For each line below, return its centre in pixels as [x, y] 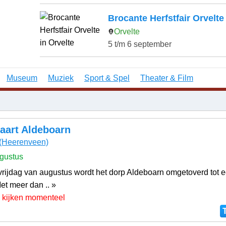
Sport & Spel [107, 78]
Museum [22, 78]
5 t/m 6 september [140, 44]
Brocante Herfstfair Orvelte [166, 18]
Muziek [61, 78]
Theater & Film [167, 78]
